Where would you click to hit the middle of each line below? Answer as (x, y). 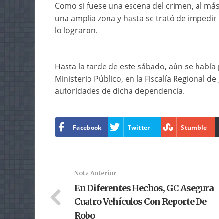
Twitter (139, 127)
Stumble (194, 127)
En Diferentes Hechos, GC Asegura (144, 188)
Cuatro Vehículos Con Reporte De (140, 202)
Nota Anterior (96, 173)
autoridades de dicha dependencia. (120, 91)
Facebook (87, 127)
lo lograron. (76, 30)
